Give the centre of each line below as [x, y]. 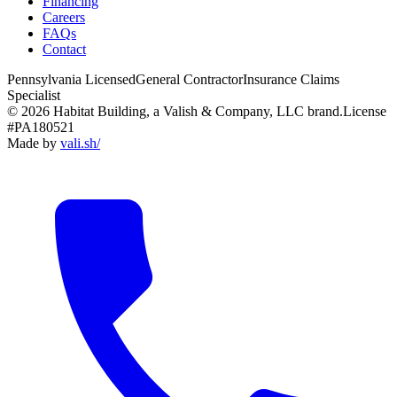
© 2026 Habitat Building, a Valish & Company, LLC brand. [175, 111]
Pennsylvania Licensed [71, 79]
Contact [64, 49]
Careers [64, 17]
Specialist [34, 95]
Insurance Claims [291, 79]
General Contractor [189, 79]
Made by [34, 143]
